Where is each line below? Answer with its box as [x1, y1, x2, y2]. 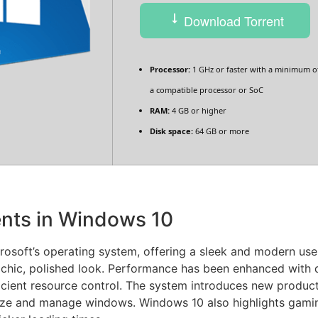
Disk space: [150, 126, 193, 136]
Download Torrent [180, 11, 284, 30]
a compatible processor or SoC [150, 84, 263, 95]
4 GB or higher [170, 105, 226, 116]
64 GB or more [193, 126, 249, 136]
